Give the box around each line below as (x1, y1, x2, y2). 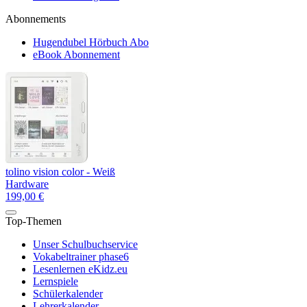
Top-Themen (5, 215, 62, 227)
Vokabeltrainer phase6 (33, 251, 129, 262)
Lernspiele (33, 275, 78, 287)
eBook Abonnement (33, 49, 120, 60)
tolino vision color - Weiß (5, 166, 115, 177)
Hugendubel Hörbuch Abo (33, 36, 149, 48)
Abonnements (5, 13, 66, 25)
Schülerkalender (33, 288, 103, 299)
